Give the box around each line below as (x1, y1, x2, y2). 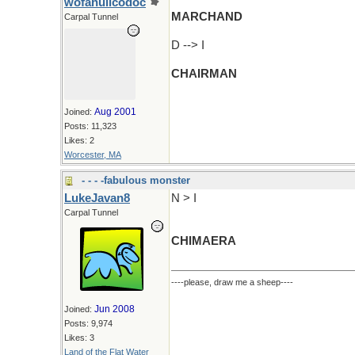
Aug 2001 (94, 106, 136, 117)
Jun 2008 (94, 303, 135, 315)
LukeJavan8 (64, 192, 130, 204)
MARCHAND (171, 10, 242, 23)
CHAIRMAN (171, 67, 237, 80)
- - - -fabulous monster (82, 174, 190, 186)
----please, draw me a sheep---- (171, 277, 293, 287)
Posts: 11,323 (64, 121, 116, 131)
